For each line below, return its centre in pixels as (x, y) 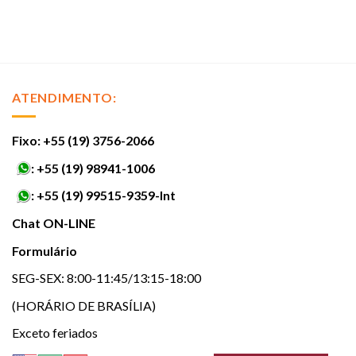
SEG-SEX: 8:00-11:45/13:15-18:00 (106, 278)
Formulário (44, 250)
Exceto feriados (55, 333)
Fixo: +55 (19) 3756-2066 (83, 141)
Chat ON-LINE (54, 223)
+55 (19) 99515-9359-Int (106, 195)
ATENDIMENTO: (64, 97)
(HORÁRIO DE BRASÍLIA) (84, 305)
